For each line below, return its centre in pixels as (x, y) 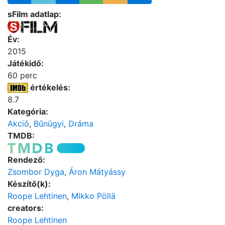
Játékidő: (26, 63)
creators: (26, 208)
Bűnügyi (49, 123)
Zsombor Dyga (36, 172)
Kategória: (28, 111)
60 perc (22, 75)
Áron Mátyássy (97, 172)
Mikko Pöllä (93, 196)
